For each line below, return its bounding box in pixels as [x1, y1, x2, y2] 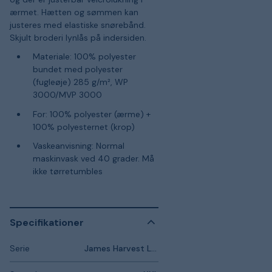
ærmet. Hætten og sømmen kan [10, 6, 138, 18]
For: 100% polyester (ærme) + [32, 108, 151, 120]
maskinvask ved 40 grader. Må [32, 153, 154, 164]
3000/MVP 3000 [32, 89, 102, 100]
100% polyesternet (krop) [32, 121, 135, 132]
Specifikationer [10, 216, 84, 229]
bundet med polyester [32, 64, 123, 75]
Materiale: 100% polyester [32, 51, 136, 62]
